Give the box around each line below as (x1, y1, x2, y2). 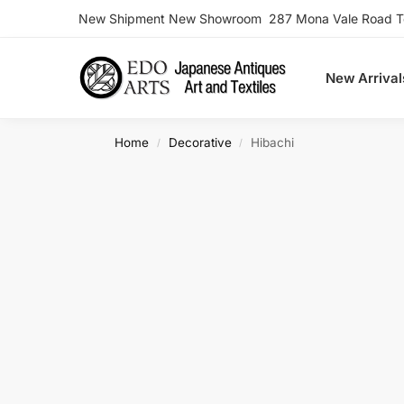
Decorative (168, 134, 232, 150)
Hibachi (250, 134, 294, 150)
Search (25, 14, 93, 39)
